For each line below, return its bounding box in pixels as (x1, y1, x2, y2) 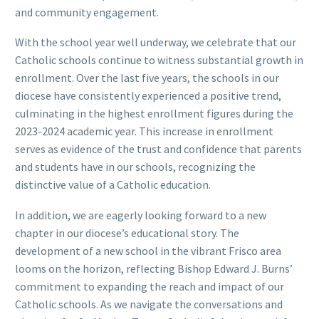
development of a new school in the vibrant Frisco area (15, 244, 281, 258)
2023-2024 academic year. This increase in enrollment (15, 124, 273, 139)
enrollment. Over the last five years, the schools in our (15, 70, 279, 85)
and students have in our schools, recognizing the (15, 159, 256, 174)
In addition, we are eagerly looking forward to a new (15, 208, 266, 223)
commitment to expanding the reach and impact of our (15, 279, 284, 294)
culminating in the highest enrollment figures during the (15, 106, 293, 121)
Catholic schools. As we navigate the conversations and (15, 297, 283, 312)
